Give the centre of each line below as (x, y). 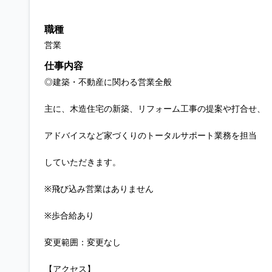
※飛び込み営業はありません (99, 189)
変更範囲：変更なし (83, 242)
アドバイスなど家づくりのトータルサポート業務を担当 (151, 135)
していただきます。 (83, 162)
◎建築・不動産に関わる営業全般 (108, 82)
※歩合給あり (69, 215)
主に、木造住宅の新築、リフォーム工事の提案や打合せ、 (155, 108)
